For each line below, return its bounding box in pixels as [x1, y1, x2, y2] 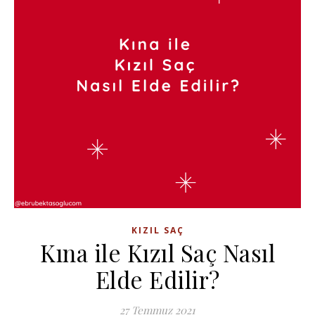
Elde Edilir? [95, 263, 220, 295]
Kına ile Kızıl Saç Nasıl [40, 236, 275, 268]
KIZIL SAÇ [131, 224, 184, 236]
